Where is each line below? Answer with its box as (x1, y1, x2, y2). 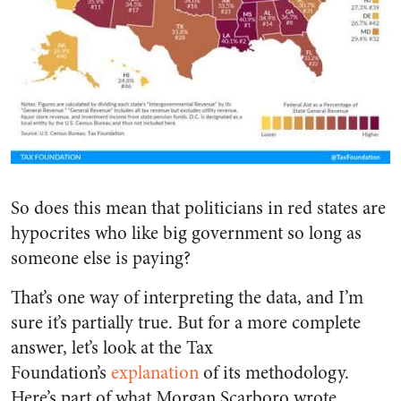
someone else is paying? (11, 244, 191, 271)
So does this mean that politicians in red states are (11, 194, 386, 221)
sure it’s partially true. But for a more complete (11, 309, 361, 336)
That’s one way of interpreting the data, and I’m (11, 284, 363, 311)
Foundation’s (11, 359, 107, 386)
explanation (111, 359, 199, 386)
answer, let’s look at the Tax (11, 334, 213, 361)
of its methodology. (203, 359, 349, 386)
